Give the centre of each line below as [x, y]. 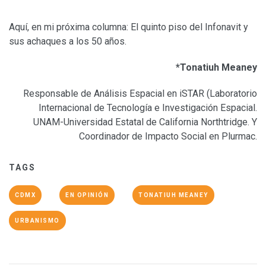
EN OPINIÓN [87, 195]
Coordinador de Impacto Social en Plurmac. [168, 136]
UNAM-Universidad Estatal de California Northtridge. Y [145, 122]
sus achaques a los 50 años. [68, 41]
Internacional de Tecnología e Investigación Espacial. [148, 107]
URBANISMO [37, 220]
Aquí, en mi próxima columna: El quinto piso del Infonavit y [129, 27]
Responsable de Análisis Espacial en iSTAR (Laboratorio [140, 93]
